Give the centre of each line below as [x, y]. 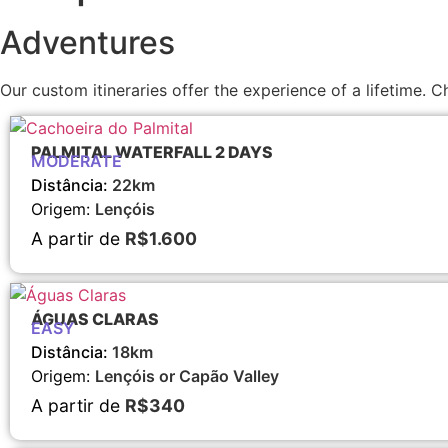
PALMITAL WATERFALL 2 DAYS [152, 152]
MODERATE [76, 161]
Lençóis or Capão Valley [187, 376]
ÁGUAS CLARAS [95, 319]
